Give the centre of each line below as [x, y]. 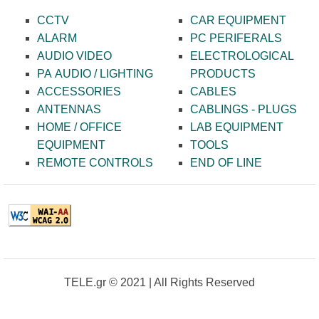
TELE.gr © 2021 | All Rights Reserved [159, 283]
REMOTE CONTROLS [95, 163]
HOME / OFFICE [79, 127]
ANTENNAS [69, 110]
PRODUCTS [223, 74]
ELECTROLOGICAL [242, 56]
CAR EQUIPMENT [238, 21]
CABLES [213, 92]
